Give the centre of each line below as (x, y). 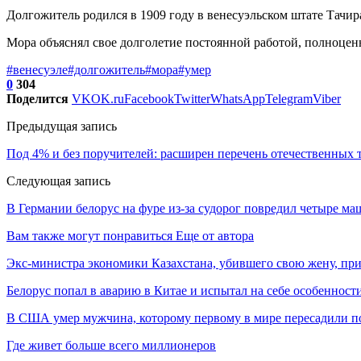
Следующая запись (58, 180)
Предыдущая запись (62, 126)
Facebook (149, 98)
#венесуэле (37, 69)
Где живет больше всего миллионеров (111, 345)
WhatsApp (238, 98)
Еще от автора (215, 235)
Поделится (37, 98)
